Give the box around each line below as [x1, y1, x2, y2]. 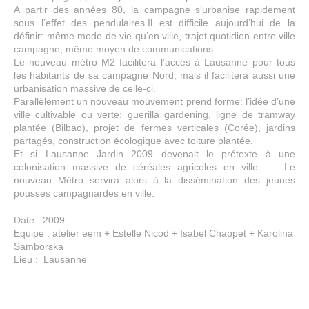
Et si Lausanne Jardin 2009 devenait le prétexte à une [14, 148, 295, 160]
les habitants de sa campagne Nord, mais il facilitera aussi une [14, 70, 295, 81]
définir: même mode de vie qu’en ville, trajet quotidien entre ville [14, 30, 295, 42]
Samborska [14, 241, 63, 252]
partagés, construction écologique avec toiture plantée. [14, 135, 253, 147]
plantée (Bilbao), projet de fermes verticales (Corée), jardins [14, 122, 295, 134]
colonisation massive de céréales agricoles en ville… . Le [14, 161, 295, 173]
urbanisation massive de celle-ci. [14, 83, 156, 94]
